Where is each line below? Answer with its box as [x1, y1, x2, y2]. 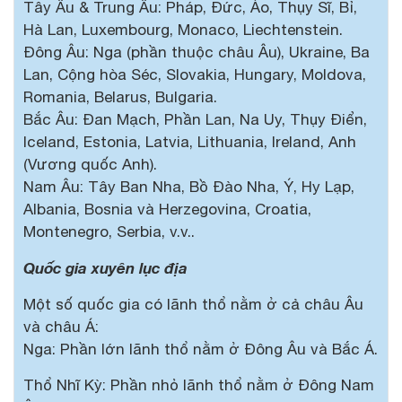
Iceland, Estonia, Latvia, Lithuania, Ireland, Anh [23, 132, 356, 151]
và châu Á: [23, 317, 99, 336]
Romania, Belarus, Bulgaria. [23, 87, 217, 106]
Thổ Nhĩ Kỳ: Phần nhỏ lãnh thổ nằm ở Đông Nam [23, 375, 374, 394]
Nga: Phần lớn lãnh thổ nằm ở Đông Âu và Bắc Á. [23, 339, 378, 358]
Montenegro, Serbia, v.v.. [23, 222, 199, 240]
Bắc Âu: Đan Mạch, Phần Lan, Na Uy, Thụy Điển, [23, 109, 367, 128]
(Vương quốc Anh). [23, 154, 157, 173]
